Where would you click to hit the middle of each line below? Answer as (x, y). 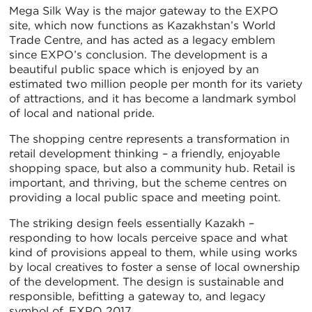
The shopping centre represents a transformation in (149, 139)
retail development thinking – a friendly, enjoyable (145, 154)
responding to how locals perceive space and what (148, 238)
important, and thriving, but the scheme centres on (148, 183)
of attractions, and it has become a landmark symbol (153, 99)
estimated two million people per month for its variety (156, 84)
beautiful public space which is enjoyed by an (134, 70)
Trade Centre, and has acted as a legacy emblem (142, 40)
